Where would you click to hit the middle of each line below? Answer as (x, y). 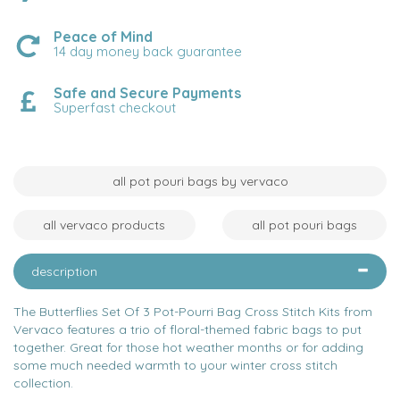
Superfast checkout (115, 108)
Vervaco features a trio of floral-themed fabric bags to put (187, 329)
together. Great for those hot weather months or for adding (188, 347)
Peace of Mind (103, 37)
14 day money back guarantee (148, 51)
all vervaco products (104, 225)
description (64, 271)
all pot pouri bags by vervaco (200, 181)
